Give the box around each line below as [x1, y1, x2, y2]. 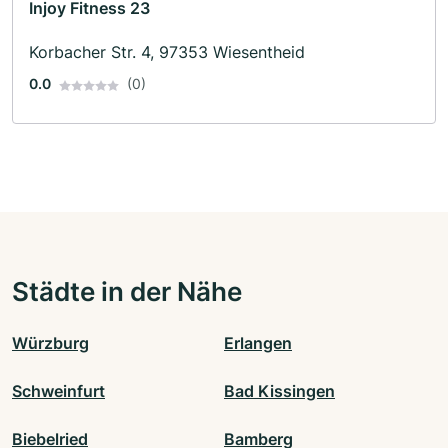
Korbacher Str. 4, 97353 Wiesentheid [29, 42, 305, 63]
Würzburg [12, 333, 89, 354]
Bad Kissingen [224, 381, 335, 402]
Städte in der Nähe [12, 275, 242, 308]
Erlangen [224, 333, 292, 354]
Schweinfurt [12, 381, 105, 402]
